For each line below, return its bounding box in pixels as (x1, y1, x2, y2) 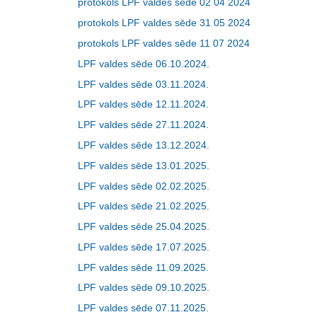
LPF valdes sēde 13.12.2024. (78, 139, 209, 151)
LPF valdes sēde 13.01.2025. (78, 159, 209, 171)
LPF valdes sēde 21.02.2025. (78, 200, 209, 212)
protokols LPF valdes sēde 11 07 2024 (78, 37, 250, 49)
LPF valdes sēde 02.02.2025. (78, 180, 209, 192)
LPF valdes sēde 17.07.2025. (78, 241, 209, 253)
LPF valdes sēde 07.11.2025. (78, 302, 209, 314)
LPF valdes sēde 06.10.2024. (78, 57, 209, 69)
